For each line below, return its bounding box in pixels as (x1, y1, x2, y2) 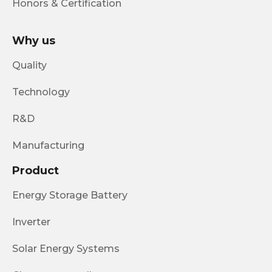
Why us (12, 34, 55, 47)
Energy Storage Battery (12, 189, 127, 201)
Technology (12, 86, 70, 98)
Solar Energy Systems (12, 243, 120, 254)
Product (12, 164, 59, 177)
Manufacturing (12, 140, 84, 151)
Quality (12, 59, 47, 71)
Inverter (12, 216, 50, 228)
